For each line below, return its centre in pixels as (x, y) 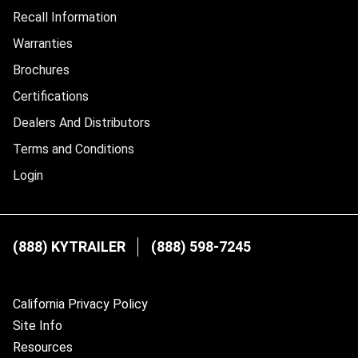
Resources (43, 347)
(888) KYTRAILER (69, 247)
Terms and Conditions (74, 149)
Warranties (43, 44)
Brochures (41, 70)
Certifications (51, 97)
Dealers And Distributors (82, 123)
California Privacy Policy (80, 304)
